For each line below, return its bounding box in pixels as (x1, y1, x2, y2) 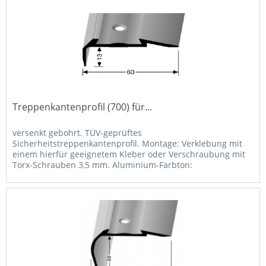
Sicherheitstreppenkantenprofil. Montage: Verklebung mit (12, 137, 243, 149)
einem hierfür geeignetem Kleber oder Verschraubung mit (12, 148, 246, 160)
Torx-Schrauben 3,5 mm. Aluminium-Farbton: (12, 159, 193, 170)
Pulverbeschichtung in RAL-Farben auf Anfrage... (12, 169, 207, 181)
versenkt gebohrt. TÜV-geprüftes (12, 126, 142, 138)
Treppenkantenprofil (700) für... (12, 100, 153, 113)
